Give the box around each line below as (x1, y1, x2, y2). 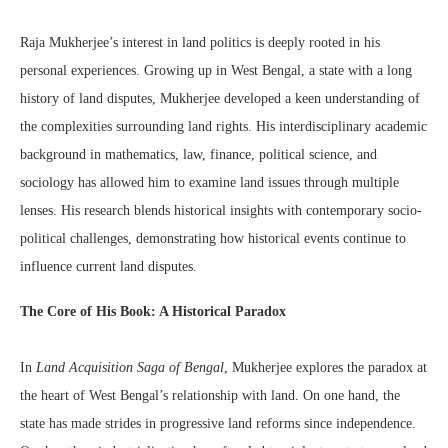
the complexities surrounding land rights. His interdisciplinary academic (20, 119, 427, 135)
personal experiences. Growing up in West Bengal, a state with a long (20, 63, 412, 79)
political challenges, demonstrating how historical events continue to (20, 231, 406, 247)
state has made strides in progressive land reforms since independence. (20, 416, 416, 432)
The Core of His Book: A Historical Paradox (20, 304, 286, 320)
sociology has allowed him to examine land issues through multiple (20, 175, 399, 191)
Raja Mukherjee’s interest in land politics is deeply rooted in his (20, 35, 380, 51)
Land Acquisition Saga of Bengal (36, 360, 224, 376)
